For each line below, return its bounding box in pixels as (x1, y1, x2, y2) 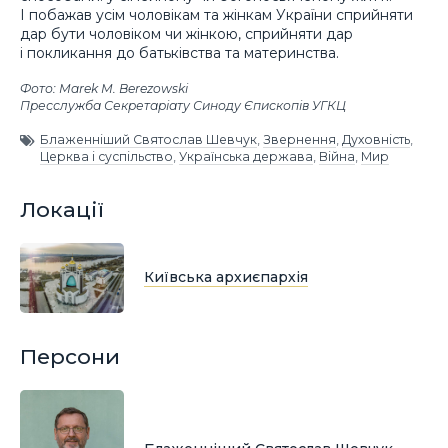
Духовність (342, 132, 410, 148)
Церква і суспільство (40, 149, 173, 165)
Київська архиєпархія (144, 268, 308, 287)
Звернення (263, 132, 336, 148)
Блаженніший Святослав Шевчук (40, 132, 257, 148)
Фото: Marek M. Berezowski (20, 81, 188, 97)
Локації (20, 196, 104, 222)
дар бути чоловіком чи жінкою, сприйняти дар (20, 25, 353, 44)
